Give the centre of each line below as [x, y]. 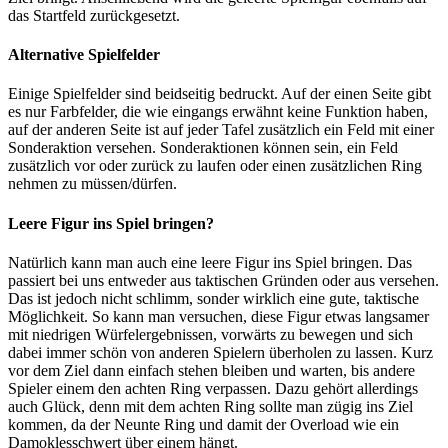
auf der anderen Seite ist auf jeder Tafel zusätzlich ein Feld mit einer [221, 130]
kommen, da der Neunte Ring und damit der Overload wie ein [203, 424]
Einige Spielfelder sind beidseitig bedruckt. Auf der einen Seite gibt [219, 94]
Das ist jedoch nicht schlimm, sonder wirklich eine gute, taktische [213, 298]
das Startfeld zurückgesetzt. [94, 15]
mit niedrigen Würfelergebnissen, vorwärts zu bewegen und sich [210, 334]
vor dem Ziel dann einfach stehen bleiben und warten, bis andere [211, 370]
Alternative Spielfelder [84, 55]
